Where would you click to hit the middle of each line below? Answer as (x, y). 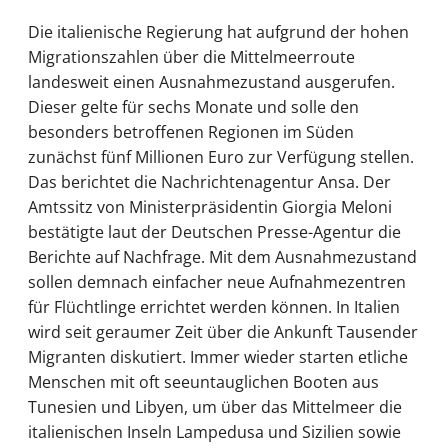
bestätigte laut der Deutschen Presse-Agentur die (214, 232)
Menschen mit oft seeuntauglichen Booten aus (203, 382)
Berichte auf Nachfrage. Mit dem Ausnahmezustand (222, 257)
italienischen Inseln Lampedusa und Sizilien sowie (214, 432)
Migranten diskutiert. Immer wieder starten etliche (218, 357)
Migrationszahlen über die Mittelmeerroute (191, 57)
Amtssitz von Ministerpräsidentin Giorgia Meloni (210, 207)
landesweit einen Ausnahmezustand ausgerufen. (211, 82)
